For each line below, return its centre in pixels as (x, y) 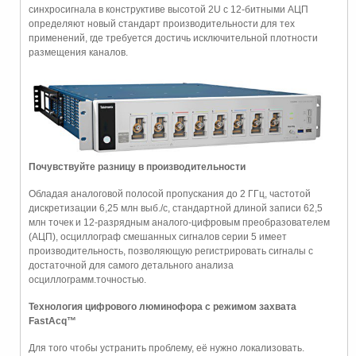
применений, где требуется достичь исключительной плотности (173, 38)
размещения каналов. (78, 52)
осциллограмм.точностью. (87, 279)
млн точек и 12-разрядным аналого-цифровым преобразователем (179, 222)
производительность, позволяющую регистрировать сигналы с (171, 251)
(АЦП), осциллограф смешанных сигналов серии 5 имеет (158, 236)
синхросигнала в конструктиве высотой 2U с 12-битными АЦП (168, 9)
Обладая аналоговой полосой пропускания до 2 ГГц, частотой (170, 193)
